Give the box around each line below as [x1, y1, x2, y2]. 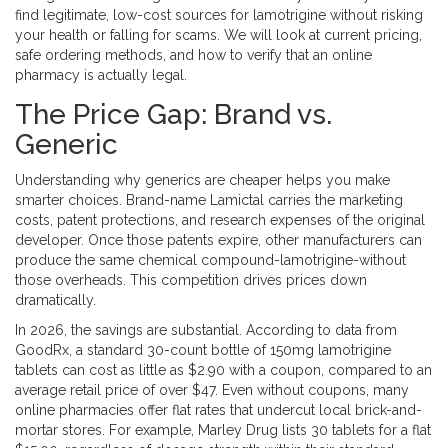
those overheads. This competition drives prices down [15, 272, 367, 289]
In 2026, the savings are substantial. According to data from [15, 322, 397, 339]
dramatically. [15, 292, 96, 309]
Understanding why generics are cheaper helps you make [15, 172, 390, 189]
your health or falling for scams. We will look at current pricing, [15, 27, 422, 44]
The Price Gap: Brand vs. [15, 98, 332, 132]
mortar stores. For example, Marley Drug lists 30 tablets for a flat [15, 422, 431, 439]
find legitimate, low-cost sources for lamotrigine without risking [15, 7, 423, 24]
